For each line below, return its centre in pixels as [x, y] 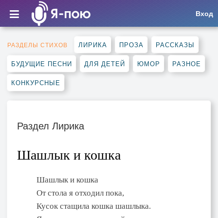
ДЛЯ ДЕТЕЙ [105, 64]
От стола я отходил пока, [80, 193]
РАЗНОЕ [187, 64]
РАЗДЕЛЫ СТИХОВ [37, 45]
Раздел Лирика [51, 125]
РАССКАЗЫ [175, 45]
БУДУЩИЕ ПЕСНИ [42, 64]
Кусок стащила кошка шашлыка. [94, 206]
